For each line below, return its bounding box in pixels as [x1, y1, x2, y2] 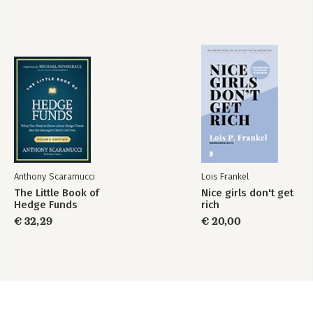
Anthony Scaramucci [14, 171, 95, 182]
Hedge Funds [14, 198, 78, 211]
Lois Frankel [201, 171, 249, 182]
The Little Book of [14, 187, 99, 199]
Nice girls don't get [201, 187, 293, 199]
